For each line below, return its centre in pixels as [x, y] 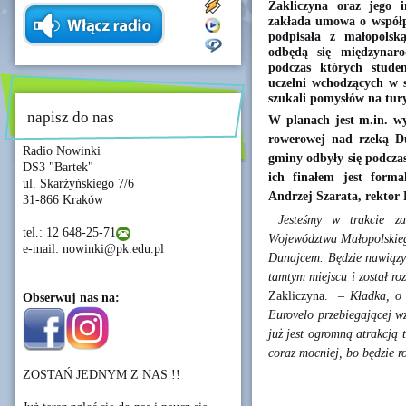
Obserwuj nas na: [71, 298]
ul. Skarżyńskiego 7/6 [78, 184]
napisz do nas [71, 117]
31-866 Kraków [63, 200]
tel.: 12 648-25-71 [69, 232]
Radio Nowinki [62, 151]
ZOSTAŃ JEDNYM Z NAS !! [101, 375]
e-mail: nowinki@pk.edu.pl [93, 249]
